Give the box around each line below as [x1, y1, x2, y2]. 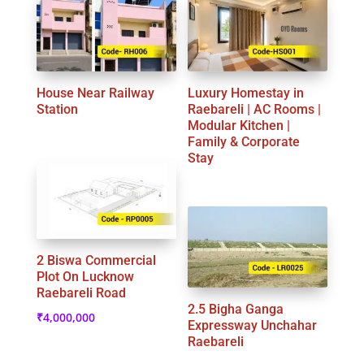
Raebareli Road [36, 285, 126, 301]
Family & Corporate [188, 133, 301, 149]
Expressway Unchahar [188, 318, 318, 334]
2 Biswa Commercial [36, 253, 156, 269]
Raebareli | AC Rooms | [188, 101, 322, 117]
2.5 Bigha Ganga [188, 301, 284, 318]
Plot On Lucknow [36, 269, 134, 285]
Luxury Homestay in [188, 84, 305, 101]
